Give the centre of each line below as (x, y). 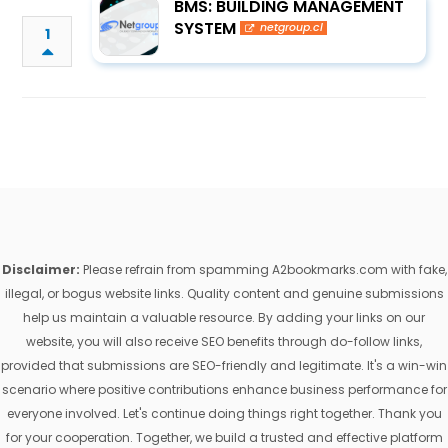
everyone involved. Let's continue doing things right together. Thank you (224, 413)
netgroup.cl (291, 27)
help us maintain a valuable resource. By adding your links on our (224, 317)
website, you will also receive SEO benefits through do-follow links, (224, 341)
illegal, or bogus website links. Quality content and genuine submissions (224, 293)
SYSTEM (205, 28)
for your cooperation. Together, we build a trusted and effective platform (224, 437)
